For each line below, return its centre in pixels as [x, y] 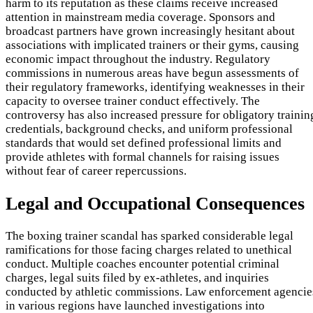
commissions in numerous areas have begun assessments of [152, 73]
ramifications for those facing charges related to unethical [149, 249]
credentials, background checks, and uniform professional [149, 129]
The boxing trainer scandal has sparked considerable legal [150, 235]
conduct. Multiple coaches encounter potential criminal [143, 263]
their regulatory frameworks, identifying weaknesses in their [155, 87]
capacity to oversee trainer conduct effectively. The [133, 101]
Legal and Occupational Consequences [155, 203]
